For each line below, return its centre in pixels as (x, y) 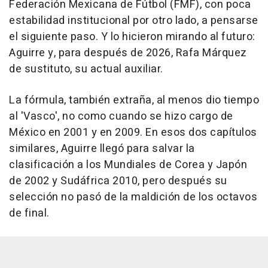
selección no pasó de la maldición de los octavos (133, 197)
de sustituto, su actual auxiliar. (86, 69)
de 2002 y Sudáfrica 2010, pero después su (118, 181)
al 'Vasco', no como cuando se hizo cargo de (121, 117)
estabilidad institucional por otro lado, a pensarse (134, 21)
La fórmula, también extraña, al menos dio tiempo (134, 100)
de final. (29, 214)
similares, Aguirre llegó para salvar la (102, 149)
